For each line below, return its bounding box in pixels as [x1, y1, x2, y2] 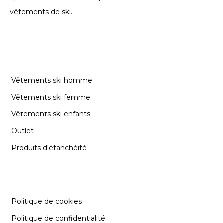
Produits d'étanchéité [11, 143, 87, 152]
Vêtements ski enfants [11, 109, 90, 118]
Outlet [11, 126, 34, 135]
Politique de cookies [11, 196, 82, 206]
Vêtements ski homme [11, 75, 92, 85]
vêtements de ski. [10, 7, 72, 16]
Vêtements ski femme [11, 92, 90, 102]
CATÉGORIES [10, 51, 76, 63]
